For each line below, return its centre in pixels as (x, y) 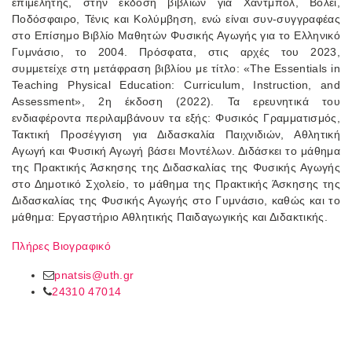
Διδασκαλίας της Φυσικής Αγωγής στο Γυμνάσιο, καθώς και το (176, 200)
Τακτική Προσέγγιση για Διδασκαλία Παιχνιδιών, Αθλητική (176, 134)
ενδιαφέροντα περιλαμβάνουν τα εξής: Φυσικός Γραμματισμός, (176, 117)
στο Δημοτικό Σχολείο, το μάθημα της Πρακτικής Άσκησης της (176, 183)
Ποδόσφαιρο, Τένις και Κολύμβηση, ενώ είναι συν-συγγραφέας (176, 18)
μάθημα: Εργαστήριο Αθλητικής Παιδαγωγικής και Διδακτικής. (170, 216)
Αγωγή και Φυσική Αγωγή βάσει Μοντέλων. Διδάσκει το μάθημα (176, 150)
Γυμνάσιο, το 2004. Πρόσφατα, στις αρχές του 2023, (176, 51)
